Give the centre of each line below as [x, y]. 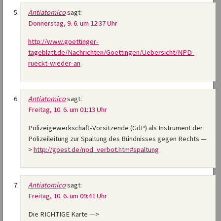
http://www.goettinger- [63, 42]
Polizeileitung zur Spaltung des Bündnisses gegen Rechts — [117, 139]
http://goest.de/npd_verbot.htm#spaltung [96, 150]
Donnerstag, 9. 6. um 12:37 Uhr [73, 23]
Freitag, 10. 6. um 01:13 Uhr [68, 110]
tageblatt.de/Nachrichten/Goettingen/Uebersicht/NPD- [111, 53]
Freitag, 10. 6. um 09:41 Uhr [68, 196]
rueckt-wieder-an [54, 63]
